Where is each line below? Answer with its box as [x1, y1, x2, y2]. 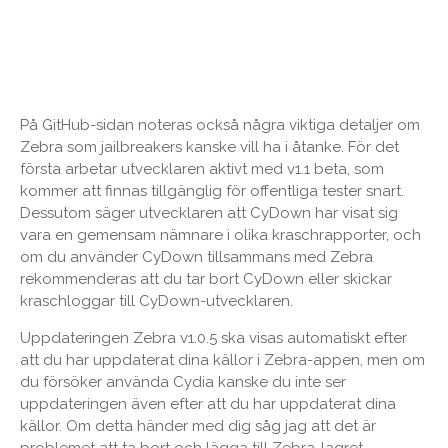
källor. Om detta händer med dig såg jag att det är [20, 416, 376, 435]
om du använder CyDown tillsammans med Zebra [20, 247, 373, 266]
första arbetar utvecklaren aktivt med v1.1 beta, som [20, 159, 384, 178]
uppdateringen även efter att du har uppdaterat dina [20, 394, 396, 413]
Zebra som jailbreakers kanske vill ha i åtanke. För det [20, 137, 399, 156]
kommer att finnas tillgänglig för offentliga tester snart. [20, 181, 404, 200]
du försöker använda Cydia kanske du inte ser [20, 372, 346, 391]
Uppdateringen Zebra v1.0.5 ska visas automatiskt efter [20, 328, 407, 347]
